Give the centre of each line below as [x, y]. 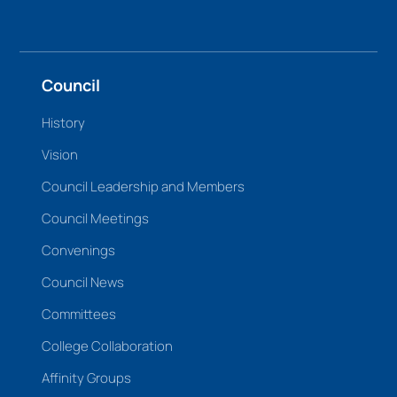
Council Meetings [96, 219]
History [64, 123]
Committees [79, 315]
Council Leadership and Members [144, 187]
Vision [60, 155]
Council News [83, 283]
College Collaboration [108, 346]
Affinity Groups [87, 378]
